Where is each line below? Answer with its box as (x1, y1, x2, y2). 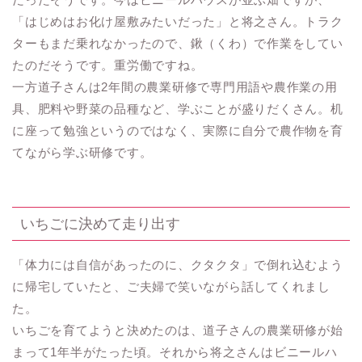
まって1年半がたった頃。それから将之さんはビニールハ (12, 345, 338, 360)
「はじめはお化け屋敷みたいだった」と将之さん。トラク (12, 14, 343, 28)
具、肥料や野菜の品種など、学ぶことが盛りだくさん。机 (12, 101, 343, 116)
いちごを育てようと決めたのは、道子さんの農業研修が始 (12, 323, 343, 338)
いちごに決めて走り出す (20, 215, 180, 233)
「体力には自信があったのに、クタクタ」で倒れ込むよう (12, 258, 343, 272)
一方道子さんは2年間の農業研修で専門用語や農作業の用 (12, 79, 338, 94)
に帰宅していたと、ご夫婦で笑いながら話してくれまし (12, 280, 330, 294)
